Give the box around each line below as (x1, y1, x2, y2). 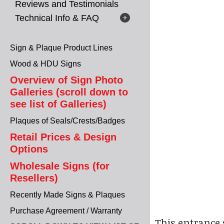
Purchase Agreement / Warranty (10, 206, 122, 215)
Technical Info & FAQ (15, 13, 99, 23)
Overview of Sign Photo (10, 74, 123, 85)
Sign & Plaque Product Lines (10, 43, 112, 52)
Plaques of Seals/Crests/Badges (10, 116, 125, 125)
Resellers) (10, 172, 58, 183)
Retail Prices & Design (10, 131, 116, 142)
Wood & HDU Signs (10, 59, 81, 68)
